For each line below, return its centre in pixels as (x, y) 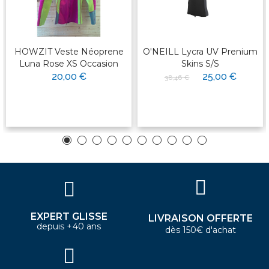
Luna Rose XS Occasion (69, 63)
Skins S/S (200, 63)
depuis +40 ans (69, 226)
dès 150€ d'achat (200, 230)
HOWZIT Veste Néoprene (69, 51)
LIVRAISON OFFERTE (200, 218)
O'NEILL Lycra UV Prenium (200, 51)
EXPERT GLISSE (69, 216)
